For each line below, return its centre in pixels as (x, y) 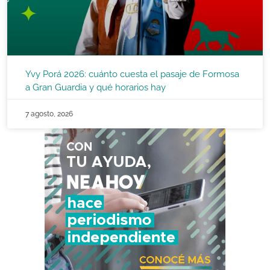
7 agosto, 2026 (49, 114)
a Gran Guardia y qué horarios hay (96, 88)
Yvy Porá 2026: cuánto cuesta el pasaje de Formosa (132, 74)
